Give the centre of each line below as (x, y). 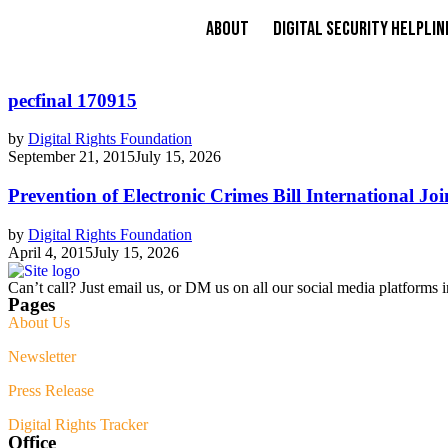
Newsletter (42, 356)
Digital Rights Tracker (78, 424)
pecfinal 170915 (72, 100)
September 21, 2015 (71, 157)
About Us (39, 322)
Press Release (51, 390)
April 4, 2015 (50, 252)
